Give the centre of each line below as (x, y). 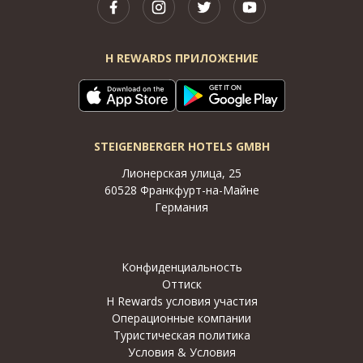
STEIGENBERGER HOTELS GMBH (181, 146)
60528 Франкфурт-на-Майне (181, 190)
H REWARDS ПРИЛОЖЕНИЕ (181, 58)
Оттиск (181, 284)
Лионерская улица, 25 (181, 173)
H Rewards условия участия (181, 301)
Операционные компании (181, 318)
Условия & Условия (181, 352)
